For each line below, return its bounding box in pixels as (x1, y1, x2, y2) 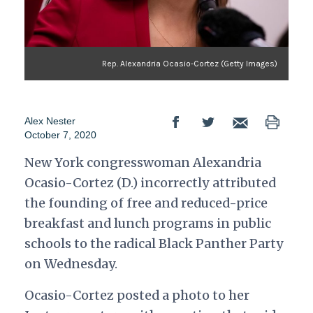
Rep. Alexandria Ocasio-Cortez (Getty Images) (102, 59, 278, 69)
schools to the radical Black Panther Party (24, 235, 284, 252)
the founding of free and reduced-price (24, 195, 268, 212)
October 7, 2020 (24, 129, 96, 141)
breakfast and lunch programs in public (24, 215, 271, 232)
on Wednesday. (24, 256, 120, 272)
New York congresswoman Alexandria (24, 154, 261, 171)
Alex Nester (24, 115, 75, 127)
